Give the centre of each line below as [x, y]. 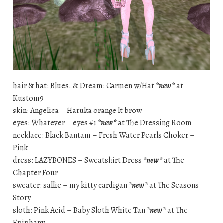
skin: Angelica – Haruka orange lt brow [77, 110]
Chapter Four [35, 172]
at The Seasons [173, 185]
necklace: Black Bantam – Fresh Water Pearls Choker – [104, 135]
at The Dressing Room [154, 123]
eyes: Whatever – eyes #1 [55, 123]
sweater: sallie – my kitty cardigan [71, 185]
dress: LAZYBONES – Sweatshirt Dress [78, 160]
